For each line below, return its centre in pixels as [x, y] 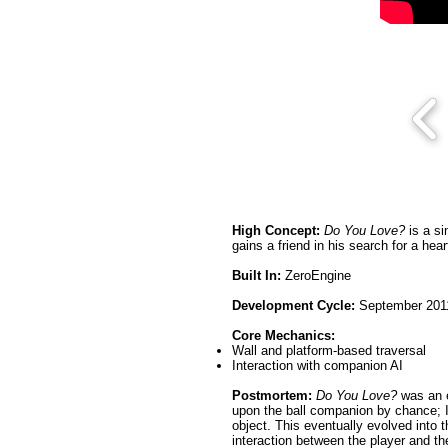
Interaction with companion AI [319, 365]
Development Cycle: [293, 305]
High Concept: [276, 230]
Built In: [256, 275]
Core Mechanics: [285, 335]
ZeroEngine [316, 275]
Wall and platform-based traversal [329, 350]
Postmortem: [272, 395]
